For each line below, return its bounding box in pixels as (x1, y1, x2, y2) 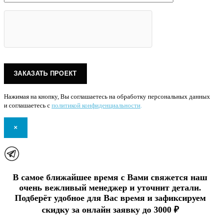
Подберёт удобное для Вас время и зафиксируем (14, 192, 206, 203)
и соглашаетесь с (4, 101, 50, 109)
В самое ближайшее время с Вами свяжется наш (13, 172, 207, 182)
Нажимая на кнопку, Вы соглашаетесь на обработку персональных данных (4, 92, 210, 100)
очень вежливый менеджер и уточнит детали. (19, 182, 201, 192)
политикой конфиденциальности (52, 101, 140, 109)
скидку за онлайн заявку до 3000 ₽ (41, 204, 179, 215)
